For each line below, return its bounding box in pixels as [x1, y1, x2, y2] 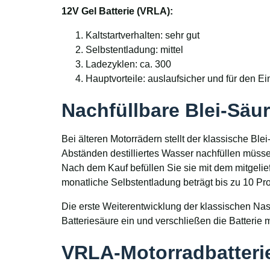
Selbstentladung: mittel [86, 45, 183, 55]
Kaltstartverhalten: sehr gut [86, 30, 199, 41]
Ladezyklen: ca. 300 [86, 59, 171, 70]
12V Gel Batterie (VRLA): [61, 6, 173, 17]
